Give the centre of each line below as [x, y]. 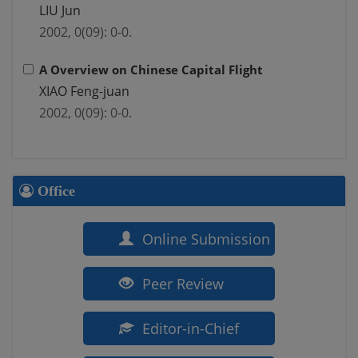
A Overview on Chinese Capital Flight [151, 70]
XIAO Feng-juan [84, 91]
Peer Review [181, 284]
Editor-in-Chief [189, 329]
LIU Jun [60, 11]
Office [54, 191]
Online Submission [204, 239]
